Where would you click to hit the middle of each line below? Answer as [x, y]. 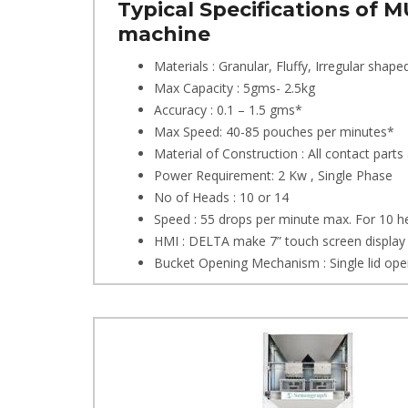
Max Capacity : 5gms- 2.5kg [235, 88]
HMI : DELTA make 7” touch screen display [280, 241]
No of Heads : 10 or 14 [221, 197]
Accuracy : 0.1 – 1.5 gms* [228, 110]
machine [164, 34]
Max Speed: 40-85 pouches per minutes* [274, 132]
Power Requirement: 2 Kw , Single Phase [273, 175]
